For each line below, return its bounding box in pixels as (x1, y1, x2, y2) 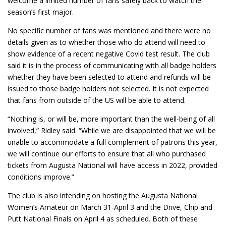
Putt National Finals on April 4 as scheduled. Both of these (8, 214, 198, 224)
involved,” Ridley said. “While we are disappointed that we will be (8, 126, 216, 136)
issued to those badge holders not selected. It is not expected (8, 84, 209, 94)
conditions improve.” (8, 172, 74, 182)
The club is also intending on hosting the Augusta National (8, 191, 198, 201)
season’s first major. (8, 7, 74, 17)
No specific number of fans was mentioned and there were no (8, 26, 211, 36)
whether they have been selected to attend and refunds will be (8, 72, 211, 82)
